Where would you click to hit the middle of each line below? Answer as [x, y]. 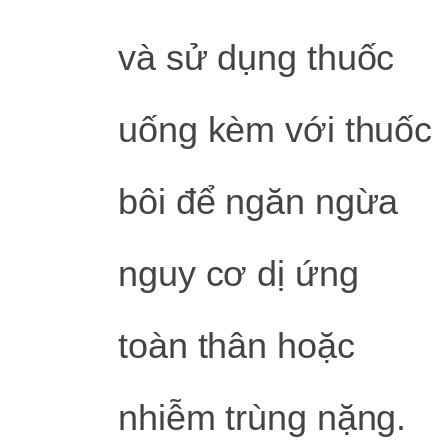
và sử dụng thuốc [256, 58]
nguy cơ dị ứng [238, 274]
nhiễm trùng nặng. [262, 418]
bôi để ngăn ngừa [258, 202]
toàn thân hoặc [236, 346]
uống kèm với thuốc [275, 130]
